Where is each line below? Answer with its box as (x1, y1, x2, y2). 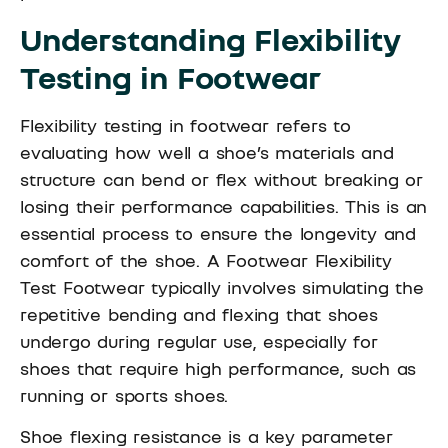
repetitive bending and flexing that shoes (20, 302, 378, 325)
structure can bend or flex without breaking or (20, 167, 423, 190)
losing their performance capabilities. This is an (20, 194, 428, 217)
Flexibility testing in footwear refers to (20, 113, 351, 136)
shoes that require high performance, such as (20, 356, 417, 379)
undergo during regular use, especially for (20, 329, 378, 352)
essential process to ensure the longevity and (20, 221, 416, 244)
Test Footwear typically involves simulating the (20, 275, 424, 298)
